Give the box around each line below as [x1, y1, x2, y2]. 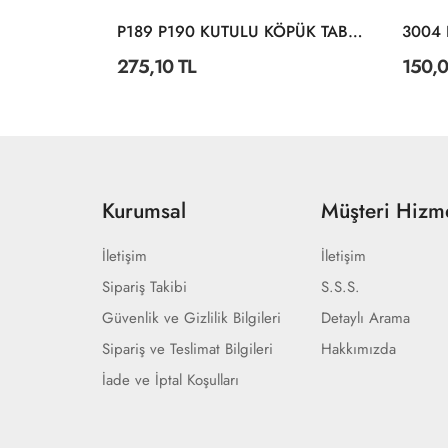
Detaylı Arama [321, 307, 411, 329]
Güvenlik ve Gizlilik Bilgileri [102, 307, 281, 329]
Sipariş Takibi [102, 276, 187, 298]
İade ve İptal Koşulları [102, 369, 239, 391]
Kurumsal [102, 196, 186, 226]
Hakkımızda [321, 338, 397, 360]
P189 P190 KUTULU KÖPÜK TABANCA [348, 20, 363, 43]
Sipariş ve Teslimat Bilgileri [102, 338, 273, 360]
